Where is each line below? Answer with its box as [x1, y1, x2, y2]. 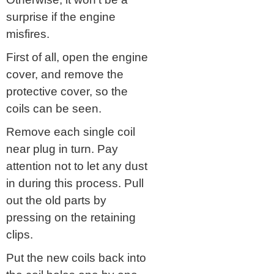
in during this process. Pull [6, 176, 144, 190]
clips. [6, 228, 33, 241]
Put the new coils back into [6, 251, 146, 264]
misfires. [6, 27, 50, 40]
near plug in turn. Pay [6, 142, 118, 155]
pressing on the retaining [6, 210, 136, 224]
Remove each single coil [6, 125, 135, 138]
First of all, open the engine [6, 50, 148, 64]
